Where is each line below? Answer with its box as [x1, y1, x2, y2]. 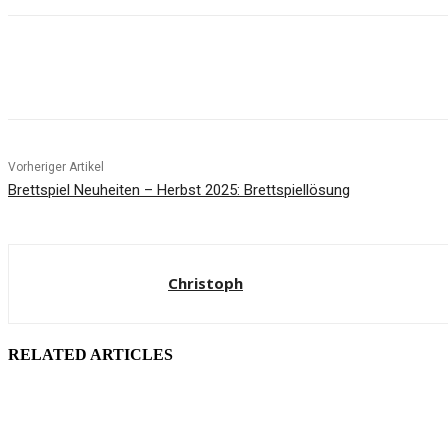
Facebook [48, 60, 100, 76]
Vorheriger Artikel [8, 160, 104, 175]
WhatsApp [344, 60, 397, 76]
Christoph [168, 273, 243, 294]
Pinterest [232, 60, 281, 76]
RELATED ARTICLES [8, 345, 173, 363]
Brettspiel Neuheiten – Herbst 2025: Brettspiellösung [8, 181, 350, 200]
